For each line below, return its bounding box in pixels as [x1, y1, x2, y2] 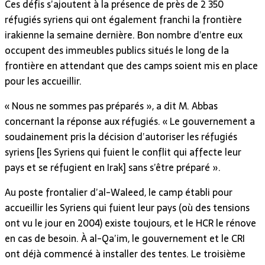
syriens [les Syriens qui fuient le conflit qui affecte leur [5, 144, 241, 160]
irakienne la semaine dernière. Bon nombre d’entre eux [5, 27, 243, 43]
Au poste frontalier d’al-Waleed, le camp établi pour [5, 184, 232, 200]
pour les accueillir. [5, 73, 82, 89]
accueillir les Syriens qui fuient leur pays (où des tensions [5, 199, 250, 215]
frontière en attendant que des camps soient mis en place [5, 57, 258, 73]
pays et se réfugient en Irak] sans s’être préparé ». [5, 159, 221, 175]
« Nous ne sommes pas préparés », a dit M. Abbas [5, 98, 218, 114]
